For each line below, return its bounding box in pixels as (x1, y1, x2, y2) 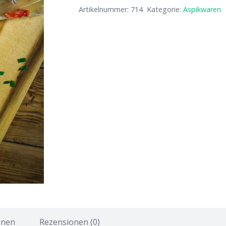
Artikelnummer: (78, 4, 131, 14)
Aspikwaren (183, 4, 221, 14)
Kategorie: (147, 4, 184, 14)
